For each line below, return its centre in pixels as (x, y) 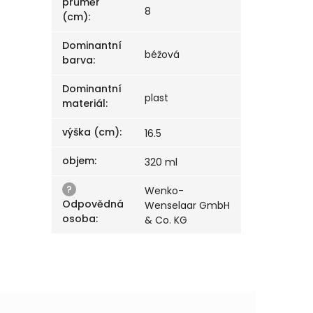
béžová (162, 55)
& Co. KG (166, 220)
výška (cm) (91, 132)
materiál (84, 104)
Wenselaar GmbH (188, 206)
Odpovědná (93, 204)
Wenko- (165, 191)
